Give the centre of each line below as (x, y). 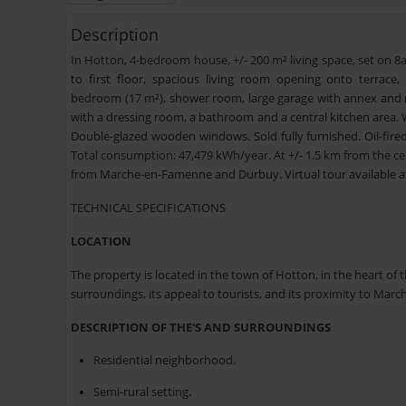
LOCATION (101, 242)
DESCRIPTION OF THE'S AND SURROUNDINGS (201, 328)
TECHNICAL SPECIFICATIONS (148, 208)
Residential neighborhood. (164, 360)
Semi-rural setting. (142, 392)
